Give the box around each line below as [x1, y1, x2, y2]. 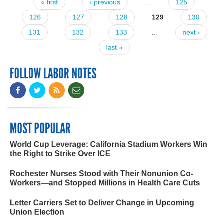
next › [182, 28, 200, 36]
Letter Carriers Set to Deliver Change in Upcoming [10, 199, 194, 207]
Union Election [10, 208, 64, 217]
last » [106, 43, 123, 51]
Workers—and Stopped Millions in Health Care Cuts [10, 179, 200, 187]
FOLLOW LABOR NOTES [10, 65, 96, 83]
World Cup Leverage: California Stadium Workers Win [10, 140, 207, 149]
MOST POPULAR [10, 120, 71, 138]
